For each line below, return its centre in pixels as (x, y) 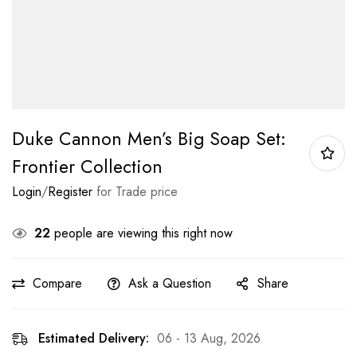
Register (70, 192)
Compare (57, 283)
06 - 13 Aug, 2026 (209, 338)
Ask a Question (170, 283)
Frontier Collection (87, 167)
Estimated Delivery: (94, 338)
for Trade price (135, 192)
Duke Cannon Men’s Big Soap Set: (149, 139)
